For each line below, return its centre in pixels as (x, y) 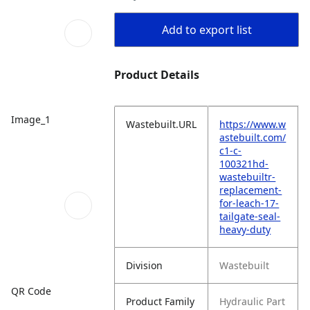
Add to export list (207, 30)
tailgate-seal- (250, 216)
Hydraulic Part (253, 301)
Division (145, 265)
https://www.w (253, 124)
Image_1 (31, 119)
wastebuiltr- (248, 177)
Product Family (161, 301)
